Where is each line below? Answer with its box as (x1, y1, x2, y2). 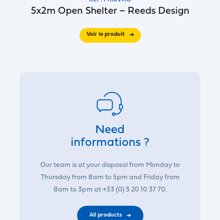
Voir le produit (86, 31, 125, 37)
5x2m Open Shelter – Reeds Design (30, 6, 190, 16)
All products (89, 212, 122, 218)
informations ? (71, 137, 149, 149)
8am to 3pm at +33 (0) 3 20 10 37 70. (53, 186, 167, 193)
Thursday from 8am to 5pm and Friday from (40, 173, 180, 181)
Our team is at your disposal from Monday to (40, 161, 180, 169)
